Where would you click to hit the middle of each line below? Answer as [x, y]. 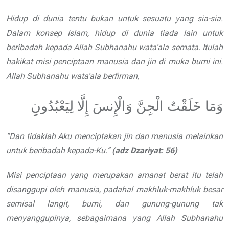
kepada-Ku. [87, 151]
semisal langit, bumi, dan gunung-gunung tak [114, 204]
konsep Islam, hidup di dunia [95, 33]
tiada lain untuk [191, 33]
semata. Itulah [197, 48]
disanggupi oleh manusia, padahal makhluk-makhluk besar [114, 190]
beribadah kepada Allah [49, 48]
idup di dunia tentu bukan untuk [75, 19]
